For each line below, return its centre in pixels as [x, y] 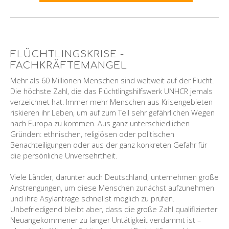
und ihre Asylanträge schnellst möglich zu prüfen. [92, 198]
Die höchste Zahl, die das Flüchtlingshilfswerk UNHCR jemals [111, 91]
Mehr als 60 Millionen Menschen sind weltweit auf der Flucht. [112, 80]
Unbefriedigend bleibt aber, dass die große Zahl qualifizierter [114, 209]
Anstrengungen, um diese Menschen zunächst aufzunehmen [112, 188]
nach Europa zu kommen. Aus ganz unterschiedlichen [100, 123]
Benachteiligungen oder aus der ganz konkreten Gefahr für [109, 145]
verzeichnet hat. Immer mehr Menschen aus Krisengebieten [111, 102]
